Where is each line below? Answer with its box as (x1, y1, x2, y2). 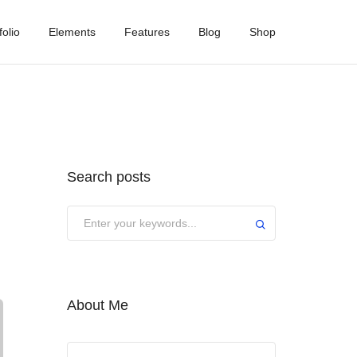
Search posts (66, 169, 151, 185)
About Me (66, 297, 128, 313)
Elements (49, 25, 96, 38)
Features (124, 25, 170, 38)
